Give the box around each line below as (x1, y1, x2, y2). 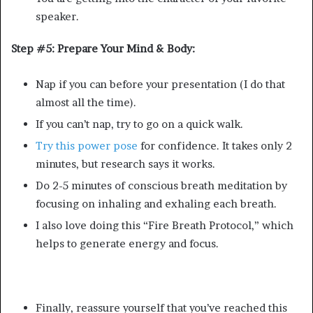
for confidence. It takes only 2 (138, 138, 292, 152)
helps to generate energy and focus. (36, 236, 219, 250)
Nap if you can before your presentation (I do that (36, 77, 285, 91)
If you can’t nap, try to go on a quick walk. (36, 117, 243, 131)
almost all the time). (36, 95, 136, 109)
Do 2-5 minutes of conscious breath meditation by (36, 178, 287, 192)
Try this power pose (36, 138, 138, 152)
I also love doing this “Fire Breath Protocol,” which (36, 218, 293, 232)
